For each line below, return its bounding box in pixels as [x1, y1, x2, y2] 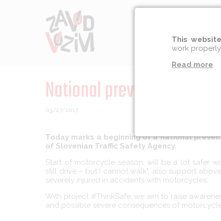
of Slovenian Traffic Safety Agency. [45, 142, 177, 150]
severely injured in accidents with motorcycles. [45, 176, 208, 184]
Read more [171, 60, 213, 69]
